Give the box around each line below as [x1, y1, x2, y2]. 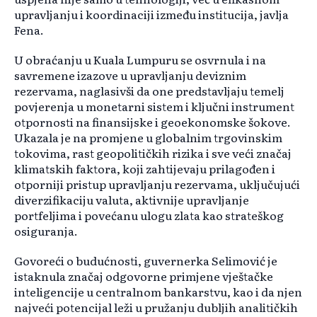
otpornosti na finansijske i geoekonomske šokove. [14, 113, 291, 131]
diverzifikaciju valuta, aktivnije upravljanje [14, 191, 249, 209]
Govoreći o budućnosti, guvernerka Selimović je [14, 252, 277, 270]
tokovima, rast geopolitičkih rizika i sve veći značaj [14, 144, 292, 162]
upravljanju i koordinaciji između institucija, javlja [14, 6, 289, 23]
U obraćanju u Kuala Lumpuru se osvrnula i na [14, 51, 266, 69]
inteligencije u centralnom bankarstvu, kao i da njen [14, 283, 302, 301]
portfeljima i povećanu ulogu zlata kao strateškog [14, 207, 284, 224]
